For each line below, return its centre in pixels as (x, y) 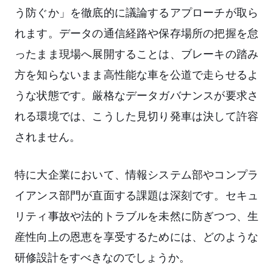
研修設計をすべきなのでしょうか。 (102, 258)
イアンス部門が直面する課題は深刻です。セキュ (136, 196)
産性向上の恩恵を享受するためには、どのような (136, 237)
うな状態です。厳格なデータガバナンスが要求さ (136, 96)
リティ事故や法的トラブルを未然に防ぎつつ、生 (136, 216)
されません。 (48, 137)
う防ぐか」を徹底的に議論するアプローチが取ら (136, 13)
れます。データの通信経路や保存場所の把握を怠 (136, 34)
